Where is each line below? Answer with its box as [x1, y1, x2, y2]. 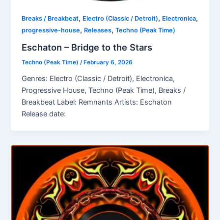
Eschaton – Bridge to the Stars [22, 41, 153, 53]
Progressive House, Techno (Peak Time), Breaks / [22, 85, 186, 95]
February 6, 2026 [83, 58, 133, 66]
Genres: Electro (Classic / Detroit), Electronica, [22, 74, 175, 83]
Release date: [22, 109, 66, 118]
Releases [84, 27, 112, 34]
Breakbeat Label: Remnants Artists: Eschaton [22, 97, 172, 107]
